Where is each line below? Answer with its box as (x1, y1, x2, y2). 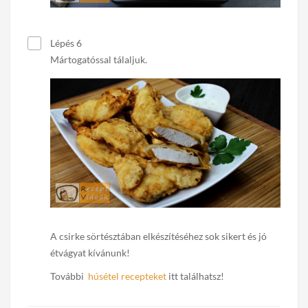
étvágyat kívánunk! (50, 246, 130, 258)
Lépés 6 (48, 36, 82, 49)
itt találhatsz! (166, 269, 224, 282)
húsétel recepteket (86, 269, 166, 282)
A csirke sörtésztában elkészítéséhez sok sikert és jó (50, 230, 267, 242)
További (50, 269, 84, 282)
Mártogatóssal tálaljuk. (50, 53, 147, 65)
